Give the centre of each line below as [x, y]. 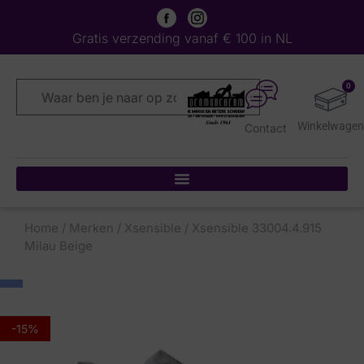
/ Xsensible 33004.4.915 [251, 228]
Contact [266, 128]
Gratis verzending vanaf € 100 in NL [182, 38]
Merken [91, 228]
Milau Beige [58, 246]
